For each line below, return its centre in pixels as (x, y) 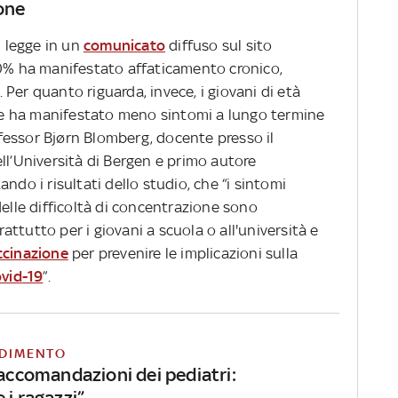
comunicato (124, 45)
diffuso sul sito (219, 45)
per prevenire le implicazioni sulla (183, 253)
